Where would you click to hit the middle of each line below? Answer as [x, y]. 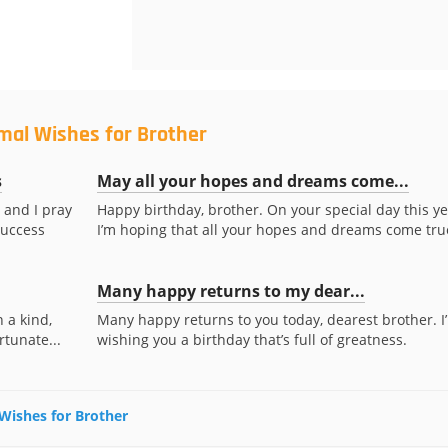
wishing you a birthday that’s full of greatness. [251, 339]
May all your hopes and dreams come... [252, 181]
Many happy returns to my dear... [230, 291]
